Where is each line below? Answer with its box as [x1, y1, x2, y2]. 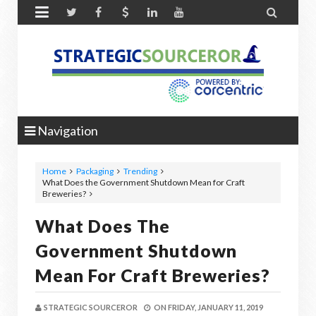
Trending [123, 166, 157, 176]
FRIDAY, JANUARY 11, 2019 [168, 303, 263, 312]
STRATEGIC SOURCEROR [44, 303, 138, 312]
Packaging [76, 166, 114, 176]
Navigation [35, 123, 98, 138]
